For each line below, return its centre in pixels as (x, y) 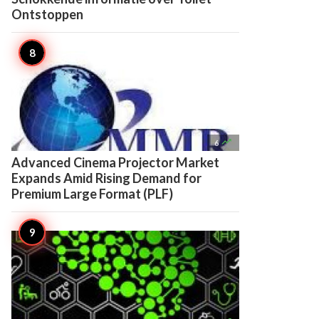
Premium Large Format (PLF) (92, 194)
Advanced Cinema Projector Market (115, 162)
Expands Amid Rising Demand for (106, 178)
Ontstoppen (47, 14)
